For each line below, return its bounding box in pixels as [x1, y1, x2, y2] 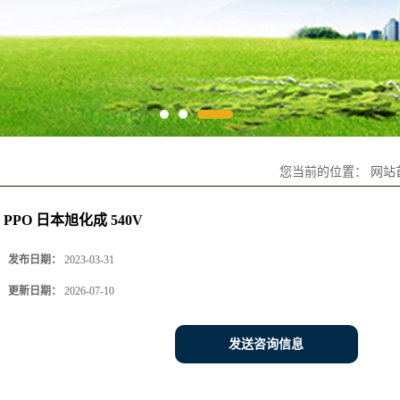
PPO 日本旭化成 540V [4, 212, 143, 228]
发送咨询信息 [229, 337, 304, 351]
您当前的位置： [279, 165, 371, 179]
